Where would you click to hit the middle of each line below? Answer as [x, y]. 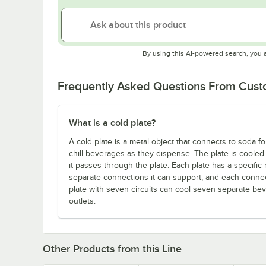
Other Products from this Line [112, 248]
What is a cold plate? [112, 123]
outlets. [82, 201]
